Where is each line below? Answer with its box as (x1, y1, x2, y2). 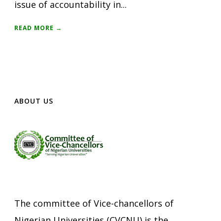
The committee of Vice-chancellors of (14, 197, 174, 209)
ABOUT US (14, 96, 53, 106)
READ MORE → (14, 23, 62, 32)
